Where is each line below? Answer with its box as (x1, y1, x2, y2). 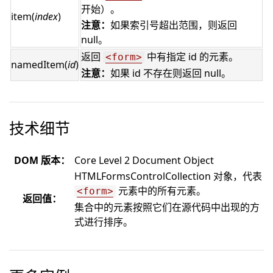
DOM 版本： (13, 154, 70, 167)
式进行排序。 (74, 215, 133, 229)
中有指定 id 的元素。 (144, 50, 238, 63)
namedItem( (11, 58, 68, 71)
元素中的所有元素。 (116, 184, 206, 197)
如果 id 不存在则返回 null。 (110, 66, 231, 80)
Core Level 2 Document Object (74, 154, 214, 167)
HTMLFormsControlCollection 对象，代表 (74, 169, 262, 183)
